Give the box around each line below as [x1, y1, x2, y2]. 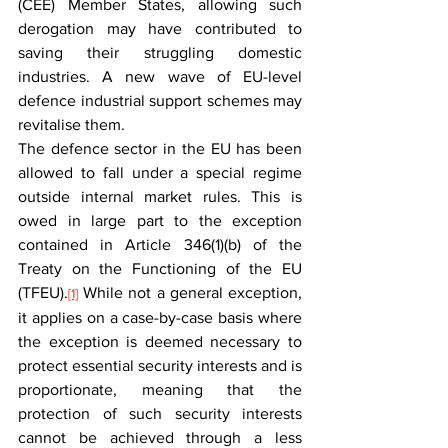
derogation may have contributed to [18, 20, 302, 37]
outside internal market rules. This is [18, 188, 302, 205]
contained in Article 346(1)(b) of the [18, 236, 302, 253]
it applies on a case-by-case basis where [18, 309, 302, 326]
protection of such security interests [18, 405, 302, 422]
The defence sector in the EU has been [18, 140, 302, 157]
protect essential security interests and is [18, 357, 302, 374]
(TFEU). [18, 284, 68, 301]
